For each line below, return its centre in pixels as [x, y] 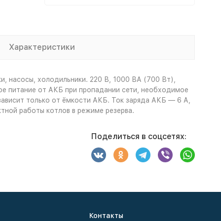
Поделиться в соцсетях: [139, 136]
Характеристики [42, 47]
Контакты [106, 216]
